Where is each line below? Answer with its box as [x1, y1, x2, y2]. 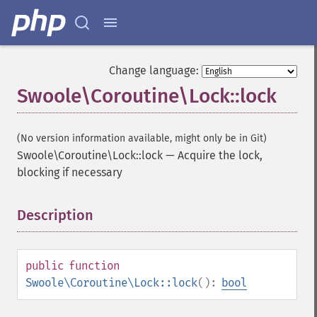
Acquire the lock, [178, 149, 263, 162]
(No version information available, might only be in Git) [17, 132, 267, 144]
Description [17, 207, 93, 224]
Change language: [109, 64, 199, 77]
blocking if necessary [17, 166, 122, 179]
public [25, 259, 64, 272]
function [69, 259, 120, 272]
